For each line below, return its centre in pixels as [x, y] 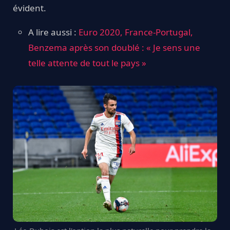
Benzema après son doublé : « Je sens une [114, 47]
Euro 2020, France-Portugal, [136, 32]
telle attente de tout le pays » [87, 63]
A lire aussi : [53, 32]
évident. [30, 8]
